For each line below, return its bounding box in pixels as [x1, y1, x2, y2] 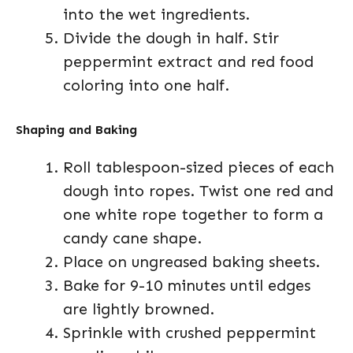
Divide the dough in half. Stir [63, 28, 279, 47]
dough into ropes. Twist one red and [63, 181, 333, 200]
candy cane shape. [63, 229, 202, 247]
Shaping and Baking [16, 122, 137, 137]
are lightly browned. [63, 299, 214, 318]
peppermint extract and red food [63, 52, 314, 71]
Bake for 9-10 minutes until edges [63, 276, 310, 295]
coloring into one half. [63, 76, 229, 95]
